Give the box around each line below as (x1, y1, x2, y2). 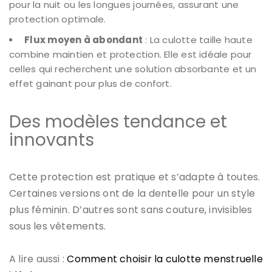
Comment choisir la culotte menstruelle (67, 251, 263, 266)
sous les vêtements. (9, 219, 106, 233)
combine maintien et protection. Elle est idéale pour (9, 47, 252, 61)
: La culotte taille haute (142, 33, 253, 46)
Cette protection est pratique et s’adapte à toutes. (9, 169, 260, 184)
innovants (9, 127, 94, 152)
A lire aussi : (9, 251, 67, 266)
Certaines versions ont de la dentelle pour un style (9, 186, 256, 200)
